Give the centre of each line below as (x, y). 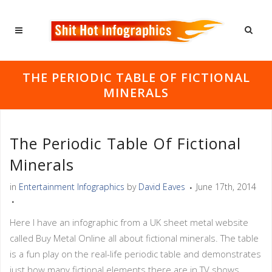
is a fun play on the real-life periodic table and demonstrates (135, 254)
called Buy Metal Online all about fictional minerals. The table (134, 238)
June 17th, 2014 (226, 187)
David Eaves (162, 187)
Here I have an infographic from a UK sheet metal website (129, 222)
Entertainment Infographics (72, 187)
